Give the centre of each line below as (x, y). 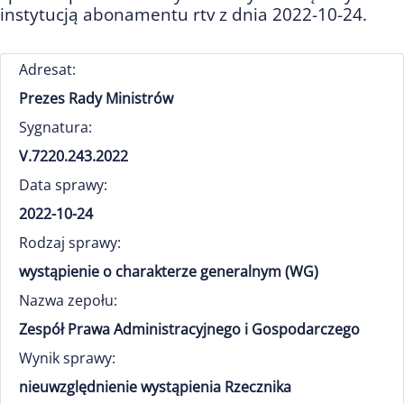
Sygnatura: (55, 127)
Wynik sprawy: (67, 358)
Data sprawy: (63, 185)
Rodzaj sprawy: (70, 243)
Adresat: (47, 69)
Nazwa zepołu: (68, 300)
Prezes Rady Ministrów (96, 98)
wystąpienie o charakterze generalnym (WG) (169, 271)
